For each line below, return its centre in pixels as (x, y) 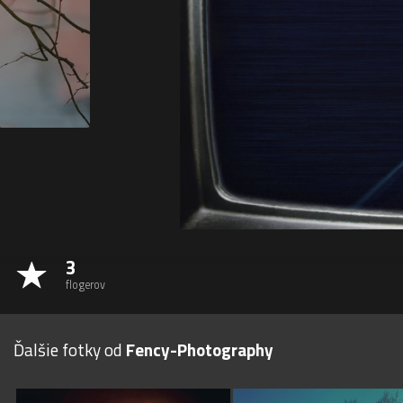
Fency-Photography (200, 349)
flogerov (85, 284)
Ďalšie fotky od (70, 349)
